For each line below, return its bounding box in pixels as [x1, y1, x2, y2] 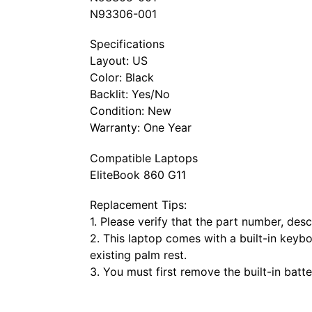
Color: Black [89, 70, 154, 85]
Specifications [89, 37, 164, 52]
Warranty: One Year [89, 120, 192, 135]
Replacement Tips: [89, 198, 187, 212]
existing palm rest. [89, 248, 187, 263]
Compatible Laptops [89, 150, 198, 165]
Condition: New [89, 104, 171, 118]
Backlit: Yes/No [89, 87, 170, 102]
